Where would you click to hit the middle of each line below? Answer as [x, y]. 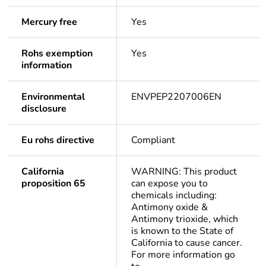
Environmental [53, 97]
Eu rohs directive [58, 140]
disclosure [44, 109]
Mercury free [49, 22]
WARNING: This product [184, 172]
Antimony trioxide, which [185, 219]
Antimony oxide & [170, 208]
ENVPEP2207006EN [176, 97]
